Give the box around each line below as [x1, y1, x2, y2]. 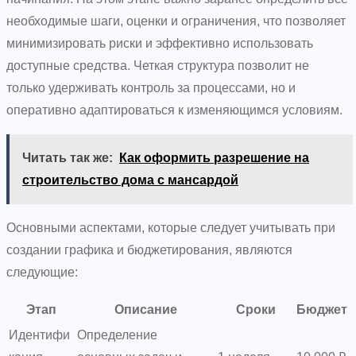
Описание [114, 302, 177, 316]
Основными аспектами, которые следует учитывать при [6, 220, 335, 234]
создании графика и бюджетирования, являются [6, 242, 292, 257]
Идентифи [9, 327, 70, 342]
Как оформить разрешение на [119, 150, 309, 164]
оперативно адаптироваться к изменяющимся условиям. [6, 103, 342, 117]
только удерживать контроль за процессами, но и [6, 80, 296, 95]
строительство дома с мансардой [22, 172, 238, 187]
